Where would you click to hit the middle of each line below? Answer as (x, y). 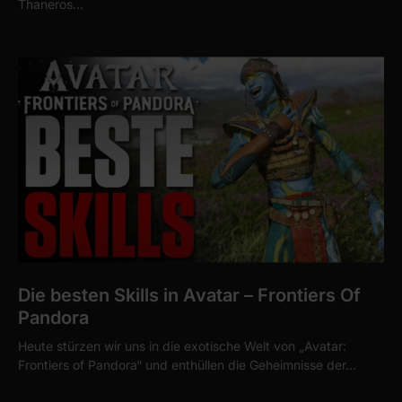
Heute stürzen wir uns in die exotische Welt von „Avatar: (182, 345)
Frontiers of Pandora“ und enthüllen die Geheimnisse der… (187, 364)
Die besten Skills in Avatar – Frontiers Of (189, 295)
